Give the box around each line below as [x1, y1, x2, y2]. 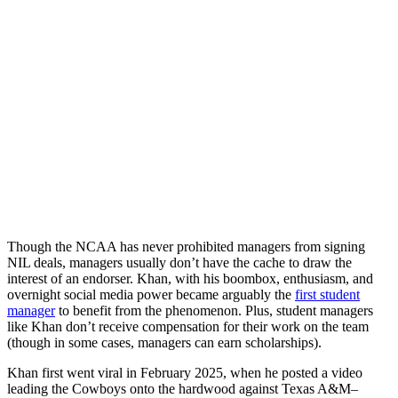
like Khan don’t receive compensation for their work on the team [7, 319, 369, 335]
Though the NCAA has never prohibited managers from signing [7, 239, 365, 255]
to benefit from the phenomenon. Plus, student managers [55, 303, 373, 319]
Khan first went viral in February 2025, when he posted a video [7, 365, 362, 381]
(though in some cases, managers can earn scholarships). [7, 335, 322, 351]
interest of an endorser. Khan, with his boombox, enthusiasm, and [7, 271, 373, 287]
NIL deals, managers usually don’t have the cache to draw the [7, 255, 352, 271]
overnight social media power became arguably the [7, 287, 295, 303]
